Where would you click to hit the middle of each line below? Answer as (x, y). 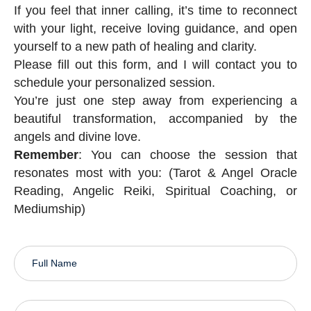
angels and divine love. (77, 137)
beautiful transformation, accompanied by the (155, 119)
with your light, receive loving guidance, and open (155, 29)
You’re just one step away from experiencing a (155, 101)
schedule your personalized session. (115, 83)
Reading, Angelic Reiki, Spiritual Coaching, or (155, 191)
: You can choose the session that (188, 155)
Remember (46, 155)
